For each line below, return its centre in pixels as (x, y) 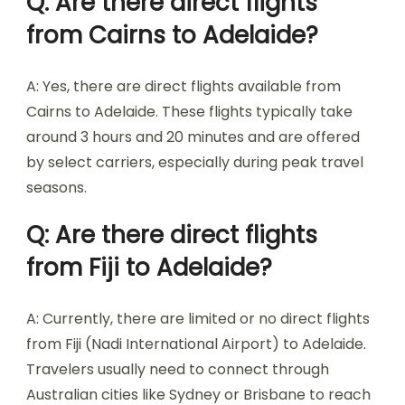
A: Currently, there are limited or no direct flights (198, 319)
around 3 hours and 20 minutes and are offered (193, 137)
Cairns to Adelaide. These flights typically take (189, 112)
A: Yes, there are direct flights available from (184, 86)
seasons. (57, 188)
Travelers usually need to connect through (178, 369)
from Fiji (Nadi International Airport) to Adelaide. (196, 344)
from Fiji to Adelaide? (149, 268)
